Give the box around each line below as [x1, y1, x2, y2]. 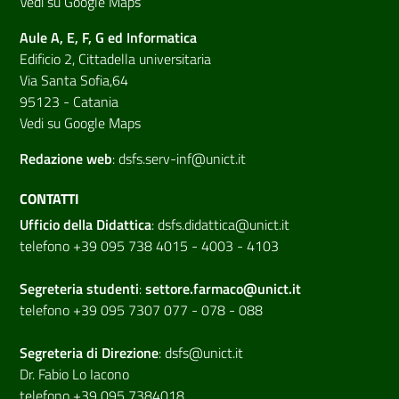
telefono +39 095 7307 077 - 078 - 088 [20, 298, 263, 321]
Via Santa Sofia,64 [20, 69, 128, 91]
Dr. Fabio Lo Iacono [20, 362, 129, 385]
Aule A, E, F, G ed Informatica [20, 26, 197, 48]
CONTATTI [20, 187, 79, 209]
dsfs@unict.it [165, 341, 243, 363]
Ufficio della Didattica [20, 213, 151, 235]
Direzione [102, 341, 159, 363]
